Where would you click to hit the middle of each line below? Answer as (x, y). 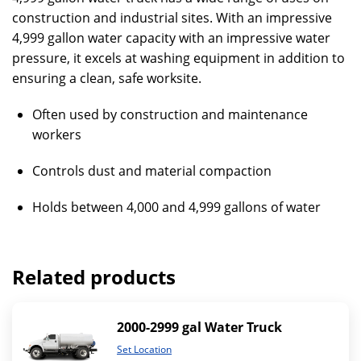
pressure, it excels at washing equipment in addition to (178, 58)
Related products (94, 277)
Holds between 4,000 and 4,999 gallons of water (176, 207)
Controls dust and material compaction (152, 171)
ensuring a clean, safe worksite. (107, 79)
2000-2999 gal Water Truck (199, 327)
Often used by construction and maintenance (170, 115)
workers (57, 135)
